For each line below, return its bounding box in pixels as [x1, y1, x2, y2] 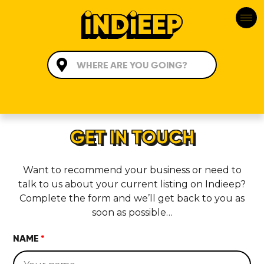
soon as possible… [91, 207, 173, 218]
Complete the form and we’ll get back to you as [19, 193, 245, 204]
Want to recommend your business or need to [22, 164, 242, 176]
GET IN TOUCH [70, 126, 194, 149]
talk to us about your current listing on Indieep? [18, 179, 246, 190]
